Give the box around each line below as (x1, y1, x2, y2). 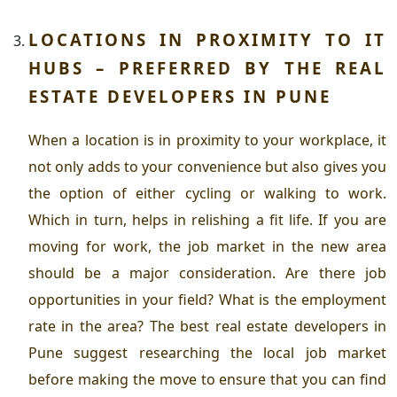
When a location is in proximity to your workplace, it (28, 129, 386, 150)
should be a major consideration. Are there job (28, 262, 386, 283)
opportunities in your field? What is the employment (28, 289, 386, 309)
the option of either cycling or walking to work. (28, 183, 386, 203)
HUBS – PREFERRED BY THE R (28, 56, 348, 79)
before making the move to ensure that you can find (28, 369, 386, 389)
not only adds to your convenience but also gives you (28, 156, 386, 176)
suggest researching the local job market (63, 342, 386, 362)
